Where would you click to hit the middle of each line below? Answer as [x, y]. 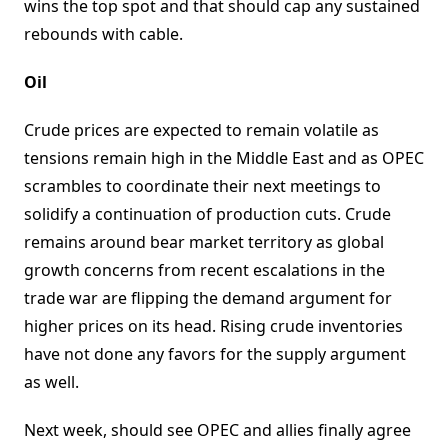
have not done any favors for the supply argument [215, 354]
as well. [51, 382]
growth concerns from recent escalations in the [204, 270]
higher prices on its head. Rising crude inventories [213, 326]
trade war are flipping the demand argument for [208, 298]
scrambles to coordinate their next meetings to [202, 186]
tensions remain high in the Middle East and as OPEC [224, 158]
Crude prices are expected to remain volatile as [201, 130]
